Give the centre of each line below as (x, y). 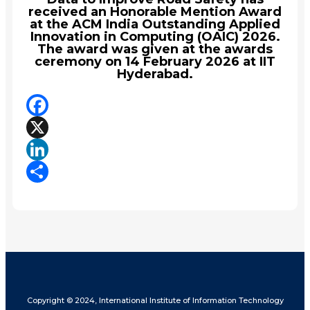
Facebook (55, 127)
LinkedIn (52, 171)
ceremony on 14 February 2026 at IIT (155, 61)
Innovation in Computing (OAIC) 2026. (155, 36)
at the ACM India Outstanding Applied (155, 24)
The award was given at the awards (155, 49)
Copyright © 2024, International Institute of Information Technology (155, 300)
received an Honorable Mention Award (155, 11)
